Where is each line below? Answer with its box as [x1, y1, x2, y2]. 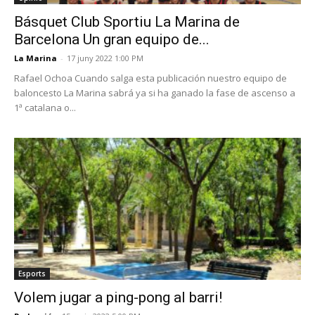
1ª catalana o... [14, 101, 76, 115]
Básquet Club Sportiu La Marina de [14, 13, 240, 31]
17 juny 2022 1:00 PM [67, 53, 143, 64]
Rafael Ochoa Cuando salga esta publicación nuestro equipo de [14, 72, 287, 85]
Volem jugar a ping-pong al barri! [14, 288, 222, 306]
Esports [18, 268, 46, 278]
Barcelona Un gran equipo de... [14, 31, 210, 49]
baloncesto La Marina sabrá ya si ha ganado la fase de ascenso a [14, 86, 295, 100]
